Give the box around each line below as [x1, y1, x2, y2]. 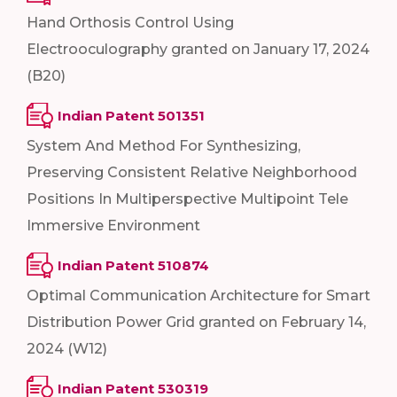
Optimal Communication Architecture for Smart [27, 287, 370, 305]
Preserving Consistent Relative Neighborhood [27, 164, 357, 182]
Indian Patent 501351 [58, 107, 205, 125]
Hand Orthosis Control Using [27, 14, 234, 32]
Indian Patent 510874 [58, 257, 209, 275]
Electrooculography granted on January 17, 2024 [27, 41, 370, 58]
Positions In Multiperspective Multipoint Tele [27, 191, 348, 208]
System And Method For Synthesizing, [27, 137, 300, 155]
